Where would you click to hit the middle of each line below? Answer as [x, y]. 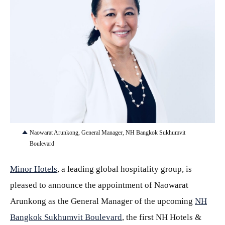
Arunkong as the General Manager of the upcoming [102, 201]
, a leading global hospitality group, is [125, 169]
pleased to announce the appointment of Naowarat [99, 185]
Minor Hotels [34, 169]
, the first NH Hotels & [162, 217]
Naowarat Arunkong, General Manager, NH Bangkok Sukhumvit [107, 132]
